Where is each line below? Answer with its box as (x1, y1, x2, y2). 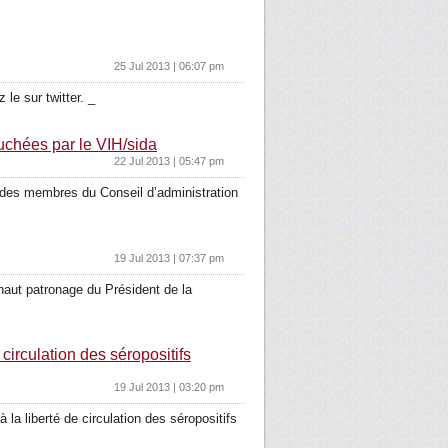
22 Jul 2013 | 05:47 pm (114, 155, 224, 167)
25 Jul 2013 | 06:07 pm (114, 60, 224, 72)
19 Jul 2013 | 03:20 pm (114, 381, 224, 393)
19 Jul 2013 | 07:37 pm (114, 252, 224, 264)
